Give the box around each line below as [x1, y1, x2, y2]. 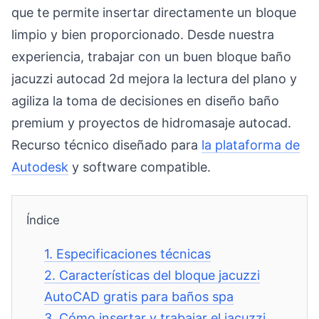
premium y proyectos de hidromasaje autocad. [11, 115, 291, 130]
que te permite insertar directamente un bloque [11, 4, 296, 20]
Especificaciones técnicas [56, 246, 211, 261]
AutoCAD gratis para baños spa [44, 288, 234, 304]
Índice [26, 212, 60, 227]
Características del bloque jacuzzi [59, 267, 261, 283]
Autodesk [11, 159, 68, 174]
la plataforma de [202, 137, 300, 152]
